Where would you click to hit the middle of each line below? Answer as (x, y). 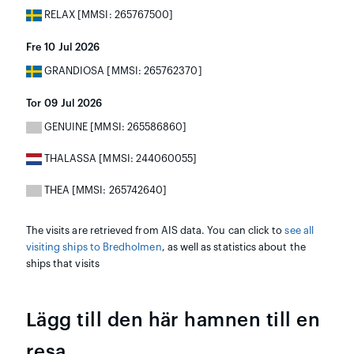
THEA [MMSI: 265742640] (104, 190)
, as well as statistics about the (233, 247)
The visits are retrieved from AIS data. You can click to (155, 230)
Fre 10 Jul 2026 (63, 47)
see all (299, 230)
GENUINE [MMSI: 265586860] (114, 127)
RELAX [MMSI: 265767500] (107, 15)
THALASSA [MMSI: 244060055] (119, 158)
